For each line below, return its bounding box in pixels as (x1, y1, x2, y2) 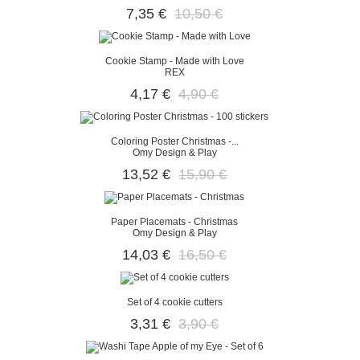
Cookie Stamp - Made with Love (104, 55, 244, 67)
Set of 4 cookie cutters (126, 297, 223, 308)
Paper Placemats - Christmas (111, 216, 239, 227)
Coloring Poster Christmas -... (110, 136, 239, 147)
